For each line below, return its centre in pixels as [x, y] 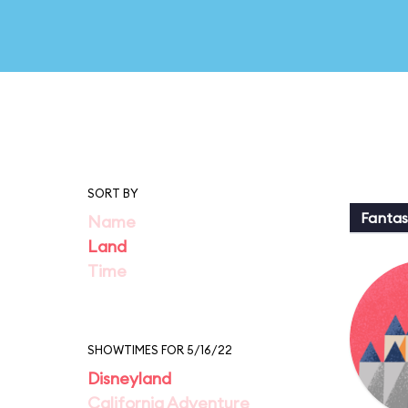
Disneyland [129, 378]
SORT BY [113, 193]
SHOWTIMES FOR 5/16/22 [160, 350]
